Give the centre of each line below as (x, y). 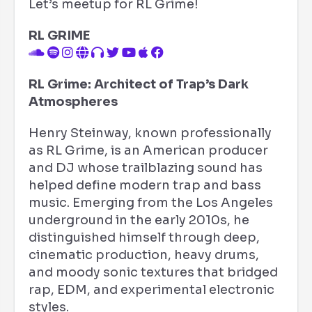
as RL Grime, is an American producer (148, 150)
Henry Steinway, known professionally (150, 133)
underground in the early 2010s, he (139, 220)
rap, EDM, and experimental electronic (151, 290)
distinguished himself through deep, (144, 237)
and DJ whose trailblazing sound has (146, 168)
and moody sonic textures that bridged (153, 272)
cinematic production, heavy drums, (144, 255)
